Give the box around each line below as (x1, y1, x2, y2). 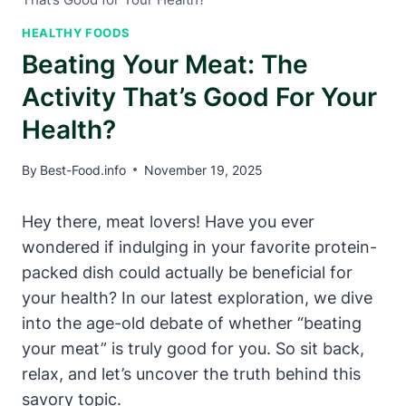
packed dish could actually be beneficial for (22, 262, 353, 282)
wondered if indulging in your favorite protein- (22, 237, 377, 256)
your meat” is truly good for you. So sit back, (22, 338, 364, 358)
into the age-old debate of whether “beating (22, 313, 362, 333)
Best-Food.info (40, 161, 127, 178)
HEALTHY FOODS (22, 25, 130, 40)
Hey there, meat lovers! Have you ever (22, 211, 314, 231)
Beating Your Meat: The (22, 49, 308, 81)
